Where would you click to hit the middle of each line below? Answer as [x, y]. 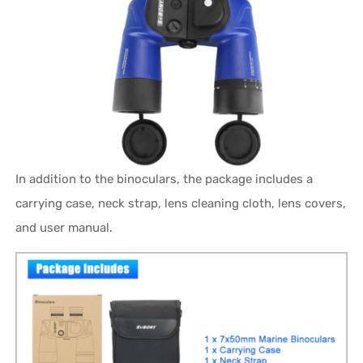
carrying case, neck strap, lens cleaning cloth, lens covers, [181, 203]
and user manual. [64, 227]
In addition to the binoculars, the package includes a [164, 179]
